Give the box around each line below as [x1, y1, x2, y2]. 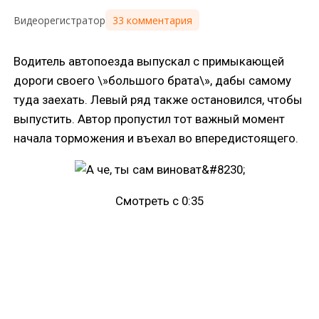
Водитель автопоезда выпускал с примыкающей [14, 53, 285, 68]
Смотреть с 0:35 [115, 193, 204, 208]
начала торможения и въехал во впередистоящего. [14, 130, 299, 145]
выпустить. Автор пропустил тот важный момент [14, 111, 286, 126]
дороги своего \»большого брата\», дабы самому [14, 73, 292, 88]
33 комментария [112, 13, 192, 27]
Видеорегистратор [14, 13, 106, 27]
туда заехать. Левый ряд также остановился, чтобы [14, 92, 303, 107]
